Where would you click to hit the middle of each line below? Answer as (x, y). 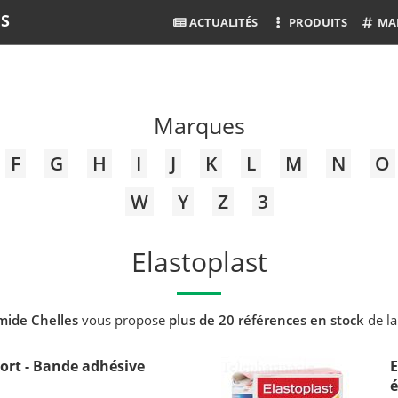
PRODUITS (316, 22)
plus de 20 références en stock (266, 319)
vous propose (123, 319)
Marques (199, 125)
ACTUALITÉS (223, 22)
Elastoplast (199, 261)
